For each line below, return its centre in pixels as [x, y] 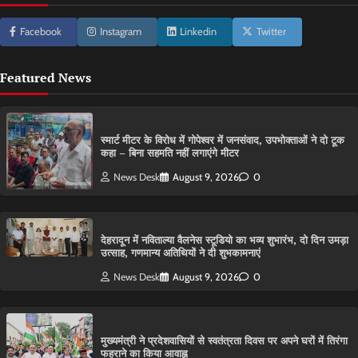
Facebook [41, 32]
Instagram [121, 32]
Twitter [271, 32]
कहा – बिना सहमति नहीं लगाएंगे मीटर [170, 153]
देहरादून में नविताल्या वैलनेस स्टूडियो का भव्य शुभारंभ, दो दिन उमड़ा [225, 241]
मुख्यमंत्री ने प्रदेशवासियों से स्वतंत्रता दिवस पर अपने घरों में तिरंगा [224, 341]
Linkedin [198, 32]
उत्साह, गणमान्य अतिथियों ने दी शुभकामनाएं [181, 253]
